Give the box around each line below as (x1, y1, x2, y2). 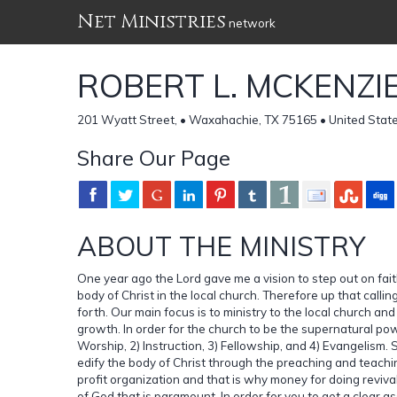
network (226, 16, 276, 30)
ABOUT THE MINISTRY (77, 229, 365, 263)
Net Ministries (77, 9, 226, 35)
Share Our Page (77, 144, 230, 171)
